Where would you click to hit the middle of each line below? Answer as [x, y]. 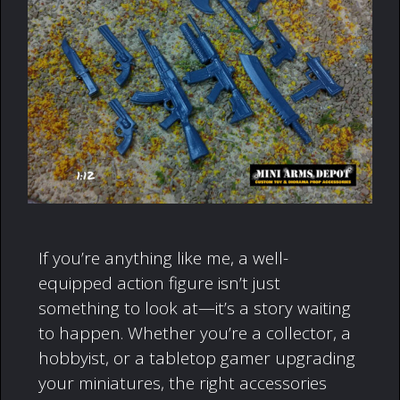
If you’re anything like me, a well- [163, 258]
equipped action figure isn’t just [159, 283]
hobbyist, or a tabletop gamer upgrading [197, 358]
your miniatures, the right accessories [183, 383]
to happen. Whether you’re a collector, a [195, 333]
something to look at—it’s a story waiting [195, 308]
